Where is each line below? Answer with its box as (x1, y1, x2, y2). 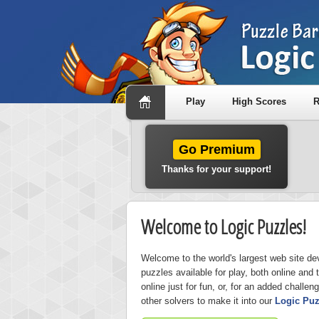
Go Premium (178, 142, 255, 157)
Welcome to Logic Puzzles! (141, 213, 306, 240)
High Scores (232, 96, 286, 107)
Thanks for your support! (162, 164, 271, 174)
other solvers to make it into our (141, 296, 275, 306)
